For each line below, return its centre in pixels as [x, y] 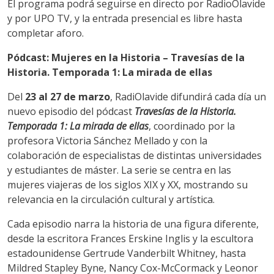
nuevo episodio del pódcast [71, 111]
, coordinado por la [192, 126]
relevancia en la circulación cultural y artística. [111, 199]
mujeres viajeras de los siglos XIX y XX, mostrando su [128, 184]
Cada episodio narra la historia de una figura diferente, [133, 224]
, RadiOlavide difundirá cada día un [188, 96]
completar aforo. [46, 33]
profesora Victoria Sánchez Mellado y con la [107, 140]
